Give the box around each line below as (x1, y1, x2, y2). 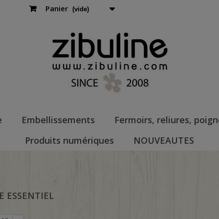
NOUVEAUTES (133, 134, 194, 146)
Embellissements (21, 114, 95, 126)
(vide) (72, 5, 89, 13)
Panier (45, 3, 68, 13)
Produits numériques (25, 134, 114, 146)
